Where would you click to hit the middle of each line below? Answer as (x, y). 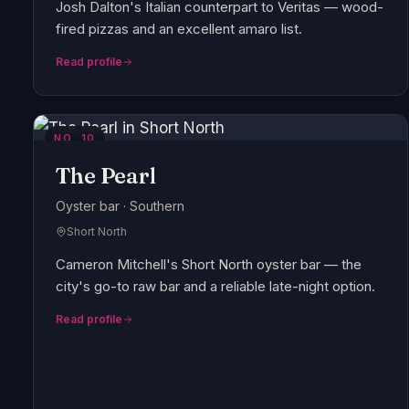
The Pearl (106, 175)
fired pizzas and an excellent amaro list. (179, 28)
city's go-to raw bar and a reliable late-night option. (215, 286)
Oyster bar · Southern (120, 205)
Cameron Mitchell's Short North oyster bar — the (209, 264)
